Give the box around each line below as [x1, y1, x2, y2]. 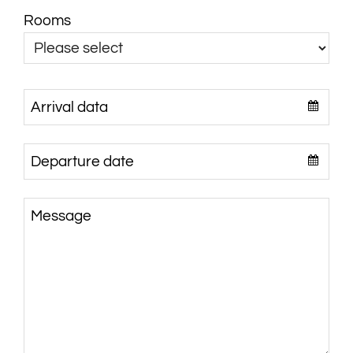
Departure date [30, 154, 134, 170]
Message [30, 208, 91, 225]
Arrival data [30, 99, 108, 116]
